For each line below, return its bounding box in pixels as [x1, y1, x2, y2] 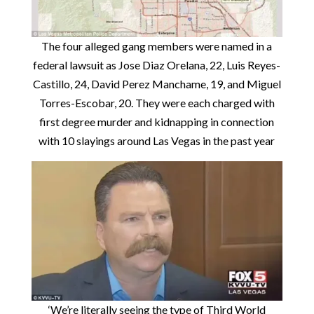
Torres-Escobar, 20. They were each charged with [39, 96, 275, 110]
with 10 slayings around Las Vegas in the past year [39, 134, 275, 148]
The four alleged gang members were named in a [41, 39, 273, 53]
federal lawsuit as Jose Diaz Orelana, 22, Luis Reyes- [33, 58, 281, 72]
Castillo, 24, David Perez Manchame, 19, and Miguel [32, 77, 281, 91]
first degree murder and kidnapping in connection [39, 115, 275, 129]
